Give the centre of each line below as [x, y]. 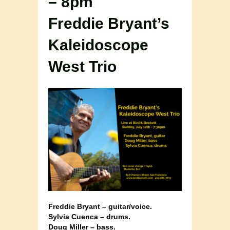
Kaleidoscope [98, 45]
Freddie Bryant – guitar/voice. [100, 207]
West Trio [82, 67]
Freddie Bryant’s [109, 24]
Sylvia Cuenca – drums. [89, 217]
